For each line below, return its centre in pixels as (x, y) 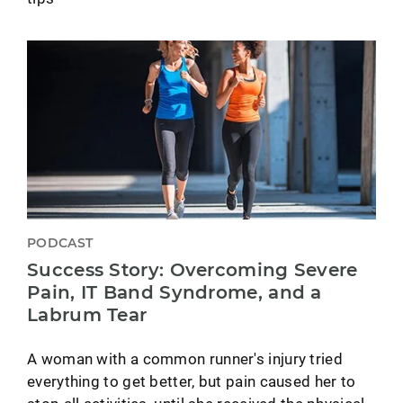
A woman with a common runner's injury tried (185, 358)
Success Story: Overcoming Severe (193, 269)
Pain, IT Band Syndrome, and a (175, 292)
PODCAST (60, 242)
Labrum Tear (87, 314)
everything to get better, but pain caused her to (192, 381)
